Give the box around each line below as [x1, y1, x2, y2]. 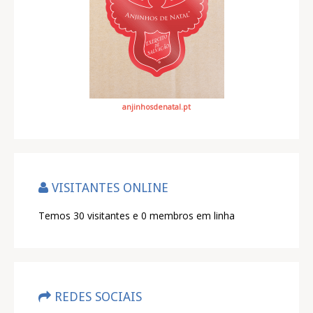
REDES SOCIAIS [51, 289, 142, 304]
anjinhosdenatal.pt [122, 102, 191, 112]
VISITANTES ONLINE [48, 180, 168, 195]
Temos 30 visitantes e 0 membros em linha [38, 209, 235, 222]
